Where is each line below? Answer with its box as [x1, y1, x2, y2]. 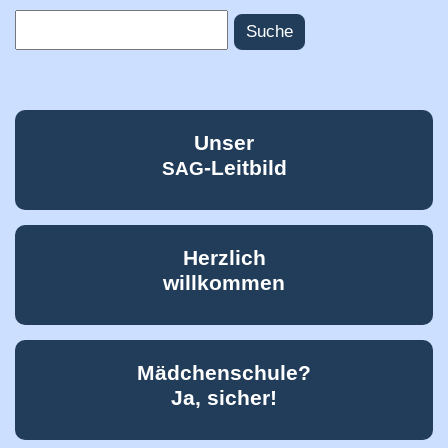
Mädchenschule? [137, 360, 311, 384]
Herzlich [182, 245, 266, 269]
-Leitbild [203, 155, 287, 179]
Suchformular [15, 21, 145, 44]
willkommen [163, 270, 285, 294]
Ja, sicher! [171, 385, 277, 409]
